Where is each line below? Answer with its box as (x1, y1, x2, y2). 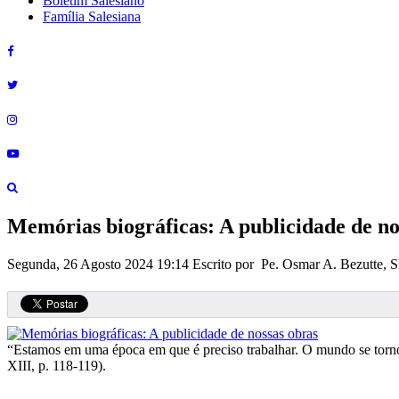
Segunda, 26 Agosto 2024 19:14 (7, 256, 192, 272)
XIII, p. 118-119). (7, 357, 106, 373)
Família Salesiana (43, 9, 141, 24)
